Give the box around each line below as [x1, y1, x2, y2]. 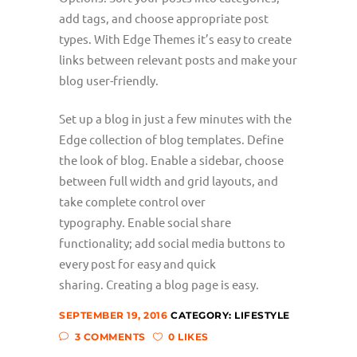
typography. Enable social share [59, 214, 231, 229]
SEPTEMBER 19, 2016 [59, 309, 167, 321]
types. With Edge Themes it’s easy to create [59, 31, 292, 46]
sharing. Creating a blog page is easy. [59, 277, 259, 292]
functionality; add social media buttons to [59, 235, 285, 250]
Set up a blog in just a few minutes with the [59, 111, 292, 126]
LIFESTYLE [234, 309, 290, 321]
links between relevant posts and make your [59, 52, 297, 67]
